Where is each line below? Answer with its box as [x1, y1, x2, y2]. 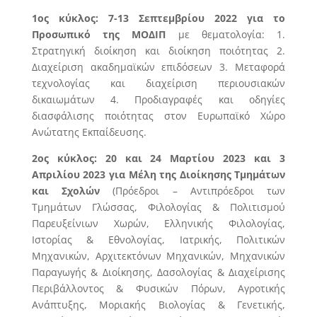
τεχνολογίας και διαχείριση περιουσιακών [31, 76, 286, 90]
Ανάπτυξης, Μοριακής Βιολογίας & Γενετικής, [31, 298, 286, 311]
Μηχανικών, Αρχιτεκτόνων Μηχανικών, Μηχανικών [31, 249, 286, 263]
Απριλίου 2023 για [31, 168, 125, 181]
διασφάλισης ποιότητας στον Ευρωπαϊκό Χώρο [31, 109, 286, 122]
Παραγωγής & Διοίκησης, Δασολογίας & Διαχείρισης [31, 265, 286, 279]
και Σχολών [31, 184, 100, 197]
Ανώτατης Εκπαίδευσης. [31, 125, 146, 139]
